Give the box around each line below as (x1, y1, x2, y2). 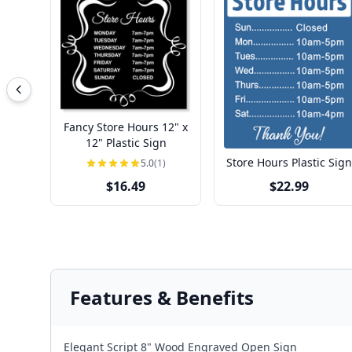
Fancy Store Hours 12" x (64, 119, 188, 134)
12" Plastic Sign (85, 135, 167, 150)
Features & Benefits (70, 284, 254, 311)
